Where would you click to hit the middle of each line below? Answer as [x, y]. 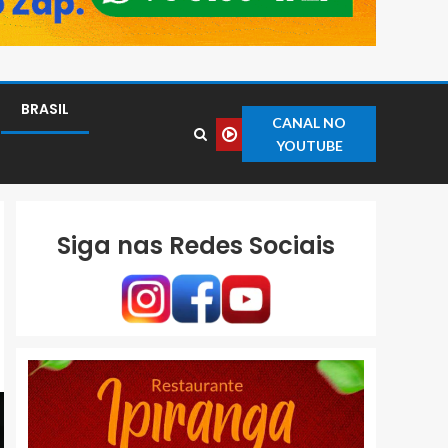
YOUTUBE [309, 146]
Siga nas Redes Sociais [196, 246]
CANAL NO [309, 123]
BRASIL [45, 109]
